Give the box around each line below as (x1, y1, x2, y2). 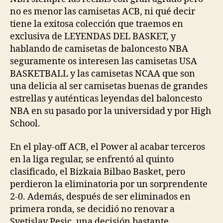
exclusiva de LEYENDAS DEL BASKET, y (10, 30, 176, 42)
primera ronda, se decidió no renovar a (10, 204, 175, 215)
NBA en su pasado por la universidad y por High (10, 105, 211, 117)
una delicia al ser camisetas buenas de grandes (10, 80, 208, 92)
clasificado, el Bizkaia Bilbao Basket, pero (10, 166, 185, 178)
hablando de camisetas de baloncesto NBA (10, 43, 188, 55)
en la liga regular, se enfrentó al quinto (10, 154, 174, 165)
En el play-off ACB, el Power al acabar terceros (10, 141, 205, 153)
